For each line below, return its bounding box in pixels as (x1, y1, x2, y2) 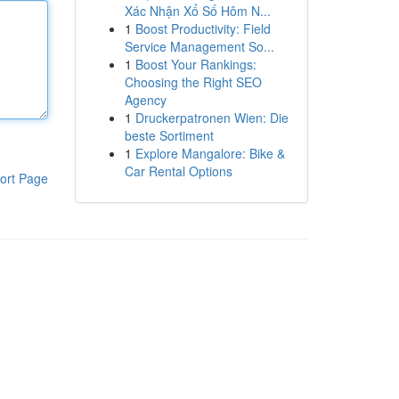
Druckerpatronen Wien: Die (134, 109, 289, 126)
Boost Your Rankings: (134, 55, 256, 73)
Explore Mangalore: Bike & (134, 144, 285, 162)
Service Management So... (124, 37, 274, 55)
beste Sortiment (124, 126, 214, 144)
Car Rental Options (124, 162, 232, 180)
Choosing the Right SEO (124, 73, 262, 91)
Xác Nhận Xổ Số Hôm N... (124, 2, 271, 20)
